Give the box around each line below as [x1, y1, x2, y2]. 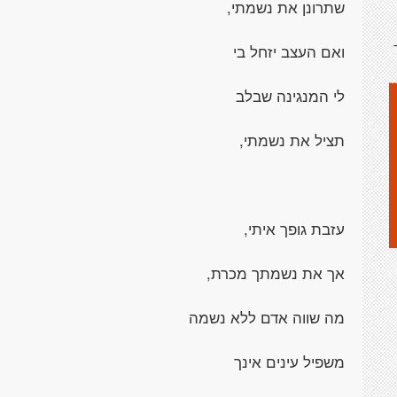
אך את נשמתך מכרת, [206, 262, 345, 284]
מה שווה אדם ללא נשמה [189, 307, 345, 328]
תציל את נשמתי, [239, 129, 345, 151]
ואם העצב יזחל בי [233, 41, 345, 62]
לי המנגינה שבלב [236, 85, 345, 106]
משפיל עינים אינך [234, 351, 345, 372]
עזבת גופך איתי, [244, 218, 345, 239]
